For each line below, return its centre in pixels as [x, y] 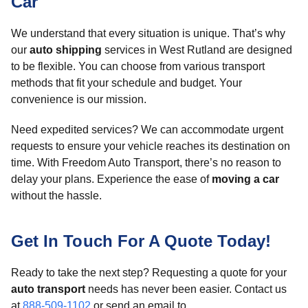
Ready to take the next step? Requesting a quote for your [149, 273]
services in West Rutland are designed [197, 50]
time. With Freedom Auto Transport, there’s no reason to [146, 163]
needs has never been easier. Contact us [186, 289]
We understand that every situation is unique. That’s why [148, 33]
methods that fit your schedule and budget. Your [126, 83]
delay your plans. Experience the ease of [111, 179]
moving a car [245, 179]
